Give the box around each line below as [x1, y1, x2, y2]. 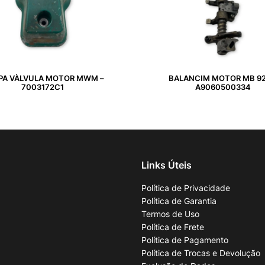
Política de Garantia [141, 195, 216, 206]
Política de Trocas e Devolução [141, 247, 260, 258]
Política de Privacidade [141, 182, 230, 193]
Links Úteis [141, 159, 192, 171]
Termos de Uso [141, 208, 199, 219]
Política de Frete [141, 221, 204, 232]
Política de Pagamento [141, 234, 228, 245]
